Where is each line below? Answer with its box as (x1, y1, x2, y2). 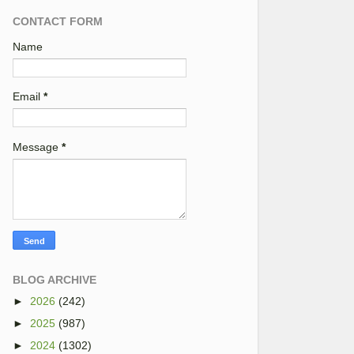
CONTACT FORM (13, 14, 103, 28)
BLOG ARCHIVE (13, 273, 96, 287)
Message (13, 140, 62, 153)
